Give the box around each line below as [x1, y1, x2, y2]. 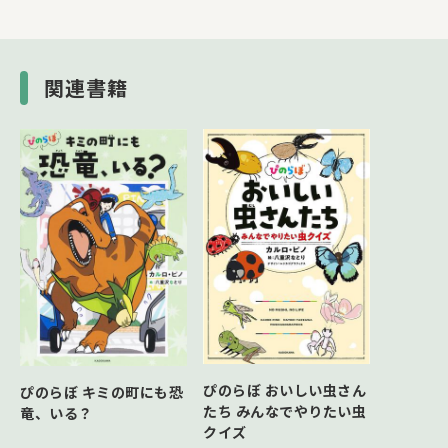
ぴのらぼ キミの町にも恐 [20, 381, 183, 402]
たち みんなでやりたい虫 [203, 401, 366, 422]
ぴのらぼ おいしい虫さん [203, 380, 366, 401]
